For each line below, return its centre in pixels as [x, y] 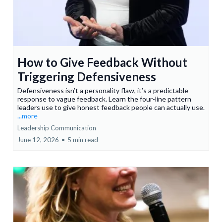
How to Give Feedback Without [102, 62]
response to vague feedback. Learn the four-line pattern [104, 99]
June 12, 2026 [38, 140]
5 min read [83, 140]
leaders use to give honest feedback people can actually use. [111, 108]
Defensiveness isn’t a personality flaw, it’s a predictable [103, 91]
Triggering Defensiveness [87, 77]
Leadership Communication [57, 128]
